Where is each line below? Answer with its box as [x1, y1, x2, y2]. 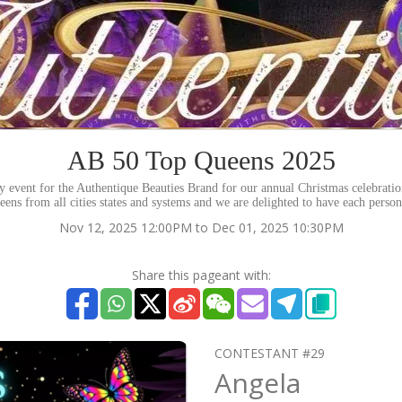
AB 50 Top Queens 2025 [66, 145, 336, 175]
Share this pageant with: [131, 267, 271, 284]
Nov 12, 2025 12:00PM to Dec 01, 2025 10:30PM [58, 219, 344, 236]
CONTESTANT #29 [214, 345, 325, 362]
